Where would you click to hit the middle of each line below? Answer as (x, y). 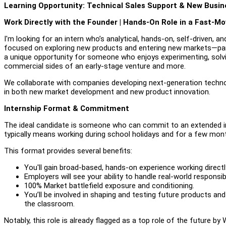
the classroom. (49, 204)
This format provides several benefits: (68, 151)
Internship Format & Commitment (67, 108)
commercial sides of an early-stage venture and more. (95, 66)
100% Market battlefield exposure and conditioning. (109, 185)
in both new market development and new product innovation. (107, 92)
